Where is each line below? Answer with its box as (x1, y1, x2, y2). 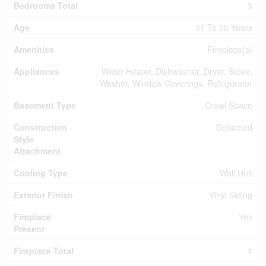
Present (14, 223, 45, 235)
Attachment (14, 145, 61, 157)
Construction (14, 121, 67, 133)
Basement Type (14, 99, 76, 111)
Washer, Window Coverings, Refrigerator (100, 77, 252, 89)
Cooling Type (14, 167, 68, 179)
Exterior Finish (14, 189, 73, 201)
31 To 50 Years (195, 21, 252, 33)
